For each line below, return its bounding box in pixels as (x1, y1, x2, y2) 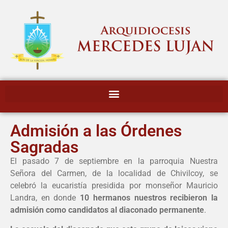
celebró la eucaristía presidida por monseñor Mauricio (10, 180, 218, 190)
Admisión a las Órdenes (10, 121, 182, 140)
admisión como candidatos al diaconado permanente (10, 205, 204, 215)
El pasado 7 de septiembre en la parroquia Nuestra (10, 156, 218, 166)
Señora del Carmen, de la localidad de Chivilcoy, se (10, 168, 218, 178)
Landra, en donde (10, 192, 80, 203)
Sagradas (10, 137, 78, 157)
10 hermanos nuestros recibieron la (80, 192, 218, 203)
